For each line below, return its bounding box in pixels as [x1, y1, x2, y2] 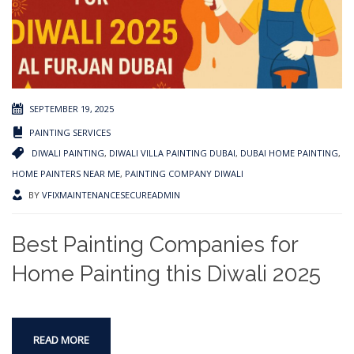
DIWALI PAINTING [32, 147, 104, 160]
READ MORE [33, 333, 89, 348]
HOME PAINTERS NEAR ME [12, 168, 120, 180]
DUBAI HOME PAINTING [240, 147, 338, 160]
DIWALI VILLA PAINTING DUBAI [109, 147, 235, 160]
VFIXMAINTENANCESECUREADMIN [42, 189, 180, 201]
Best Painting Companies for [12, 232, 298, 258]
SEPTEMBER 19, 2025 [29, 103, 114, 115]
